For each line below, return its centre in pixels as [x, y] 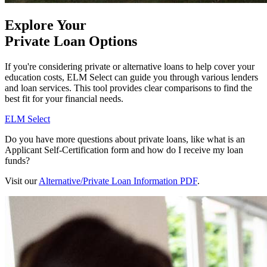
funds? [17, 161]
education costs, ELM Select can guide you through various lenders [131, 77]
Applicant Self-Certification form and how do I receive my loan [124, 150]
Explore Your [46, 25]
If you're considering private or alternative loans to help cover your [130, 67]
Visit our [22, 181]
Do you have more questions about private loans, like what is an [125, 139]
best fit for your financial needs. [64, 99]
